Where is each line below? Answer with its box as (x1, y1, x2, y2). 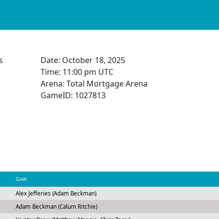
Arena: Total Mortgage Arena (40, 78, 148, 89)
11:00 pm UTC (62, 66, 113, 77)
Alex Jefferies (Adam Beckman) (15, 190, 96, 197)
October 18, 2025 (62, 55, 125, 66)
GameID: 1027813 (40, 90, 106, 101)
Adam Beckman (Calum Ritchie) (15, 203, 97, 210)
